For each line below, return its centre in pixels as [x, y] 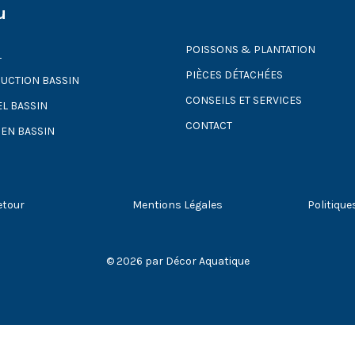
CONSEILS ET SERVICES [244, 101]
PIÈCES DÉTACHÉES [234, 75]
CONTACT [209, 126]
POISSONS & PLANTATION [250, 50]
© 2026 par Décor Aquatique [177, 261]
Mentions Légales [177, 204]
